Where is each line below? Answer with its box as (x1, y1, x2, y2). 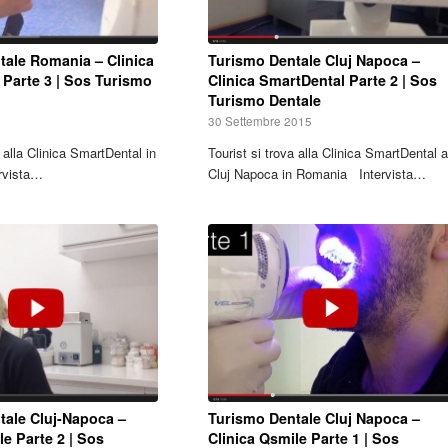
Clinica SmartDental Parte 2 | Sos (207, 69, 437, 90)
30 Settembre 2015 (207, 112, 312, 129)
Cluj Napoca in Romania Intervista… (207, 163, 426, 183)
